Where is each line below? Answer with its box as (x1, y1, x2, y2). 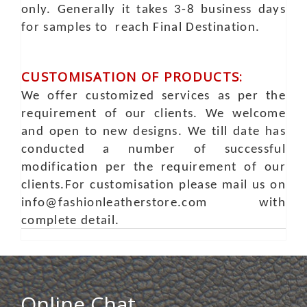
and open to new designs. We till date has (21, 125, 286, 138)
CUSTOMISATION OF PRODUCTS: (21, 68, 243, 85)
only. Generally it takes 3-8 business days (21, 3, 286, 16)
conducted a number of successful (21, 143, 286, 156)
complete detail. (21, 214, 120, 228)
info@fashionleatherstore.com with (21, 197, 286, 210)
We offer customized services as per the (21, 90, 286, 103)
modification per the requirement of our (21, 161, 286, 174)
